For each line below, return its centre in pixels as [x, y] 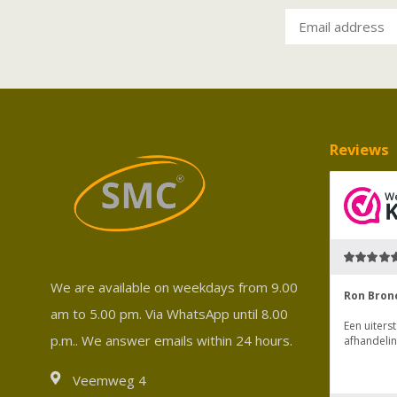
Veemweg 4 [109, 381]
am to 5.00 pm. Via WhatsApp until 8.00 [169, 314]
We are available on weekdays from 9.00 [174, 288]
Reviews [359, 149]
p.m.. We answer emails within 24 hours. [171, 341]
